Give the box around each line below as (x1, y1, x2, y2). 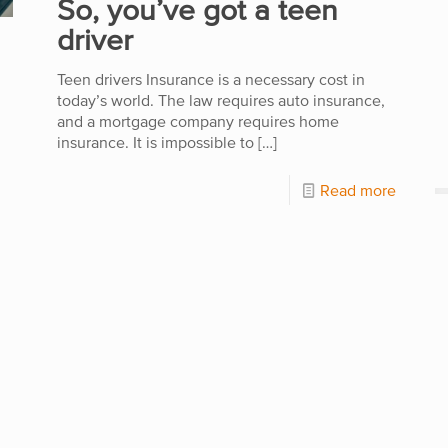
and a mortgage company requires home (56, 112, 339, 131)
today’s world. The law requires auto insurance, (56, 91, 385, 110)
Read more (320, 181, 397, 200)
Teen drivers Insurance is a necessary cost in (56, 70, 365, 89)
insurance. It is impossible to (56, 133, 254, 152)
